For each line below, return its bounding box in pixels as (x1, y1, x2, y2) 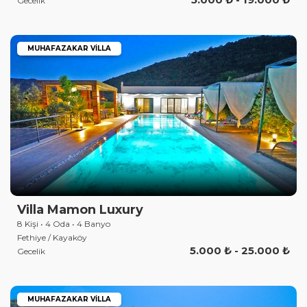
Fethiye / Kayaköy (17, 232, 87, 243)
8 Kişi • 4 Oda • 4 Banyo (17, 219, 110, 229)
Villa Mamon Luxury (17, 202, 143, 217)
